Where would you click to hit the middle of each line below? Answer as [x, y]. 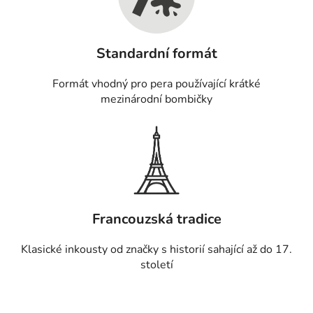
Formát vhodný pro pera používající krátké [156, 83]
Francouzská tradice [156, 219]
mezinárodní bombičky [156, 99]
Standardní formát [156, 53]
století [156, 264]
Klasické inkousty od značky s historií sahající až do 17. [156, 249]
